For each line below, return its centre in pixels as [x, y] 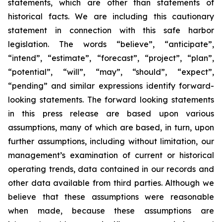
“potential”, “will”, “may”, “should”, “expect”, [111, 72]
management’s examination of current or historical [111, 155]
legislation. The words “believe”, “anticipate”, [111, 44]
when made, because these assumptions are [111, 211]
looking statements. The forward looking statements [111, 100]
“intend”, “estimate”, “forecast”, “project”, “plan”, [111, 58]
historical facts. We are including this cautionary [111, 16]
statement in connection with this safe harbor [111, 30]
